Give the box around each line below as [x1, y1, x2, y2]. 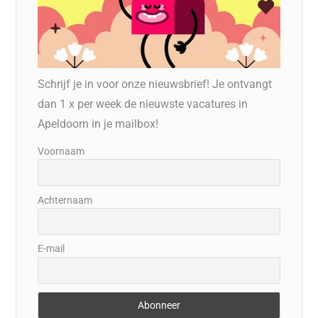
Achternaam [38, 194, 93, 206]
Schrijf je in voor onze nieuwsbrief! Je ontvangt [38, 77, 273, 91]
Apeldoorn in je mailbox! [38, 116, 159, 131]
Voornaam [38, 145, 85, 157]
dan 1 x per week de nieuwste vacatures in [38, 97, 248, 111]
